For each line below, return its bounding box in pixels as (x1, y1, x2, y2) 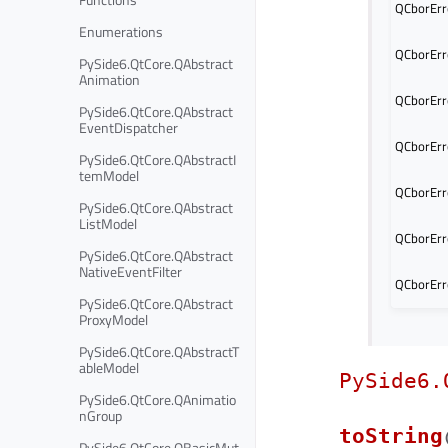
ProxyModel (79, 308, 148, 330)
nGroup (79, 404, 122, 426)
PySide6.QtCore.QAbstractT (79, 340, 239, 362)
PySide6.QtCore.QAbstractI (79, 148, 236, 170)
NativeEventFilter (79, 260, 182, 282)
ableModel (79, 356, 139, 378)
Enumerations (79, 20, 163, 42)
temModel (79, 164, 139, 186)
